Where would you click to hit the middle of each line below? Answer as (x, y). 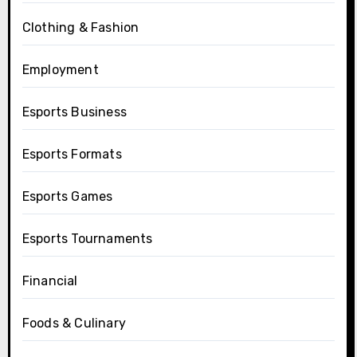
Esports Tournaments (87, 238)
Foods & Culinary (74, 323)
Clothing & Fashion (80, 27)
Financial (50, 280)
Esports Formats (72, 154)
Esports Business (74, 112)
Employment (60, 69)
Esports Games (67, 196)
